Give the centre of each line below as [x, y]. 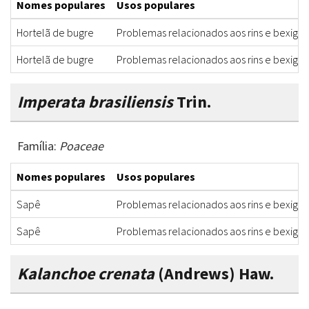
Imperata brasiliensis [95, 102]
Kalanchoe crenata [86, 274]
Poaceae [81, 146]
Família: [38, 146]
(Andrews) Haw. [214, 274]
